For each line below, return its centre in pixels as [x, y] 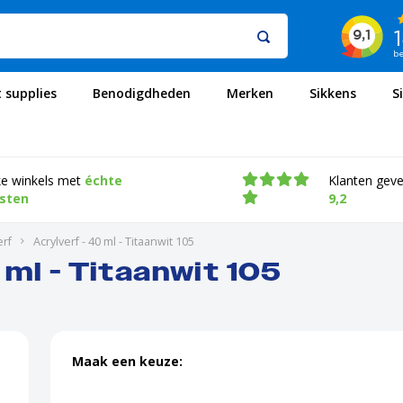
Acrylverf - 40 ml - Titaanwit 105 [114, 242]
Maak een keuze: [127, 361]
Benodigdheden [142, 93]
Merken [250, 93]
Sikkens [333, 93]
